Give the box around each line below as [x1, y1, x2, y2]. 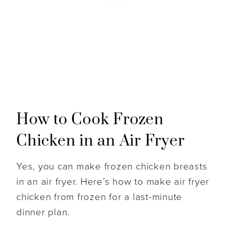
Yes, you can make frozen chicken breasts [16, 161, 208, 173]
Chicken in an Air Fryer [16, 131, 185, 151]
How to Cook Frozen [16, 110, 164, 130]
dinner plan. [16, 207, 70, 218]
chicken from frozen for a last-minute [16, 191, 183, 203]
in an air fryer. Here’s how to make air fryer [16, 176, 210, 188]
